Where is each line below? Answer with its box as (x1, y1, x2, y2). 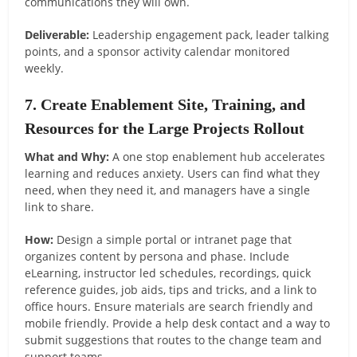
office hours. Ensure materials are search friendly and (25, 298, 314, 314)
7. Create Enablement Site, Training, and (25, 95, 306, 113)
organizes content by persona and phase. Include (25, 248, 290, 264)
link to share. (25, 198, 95, 214)
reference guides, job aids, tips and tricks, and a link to (25, 281, 317, 297)
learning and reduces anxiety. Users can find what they (25, 165, 320, 181)
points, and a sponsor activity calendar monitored (25, 43, 291, 59)
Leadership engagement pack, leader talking (89, 26, 330, 42)
